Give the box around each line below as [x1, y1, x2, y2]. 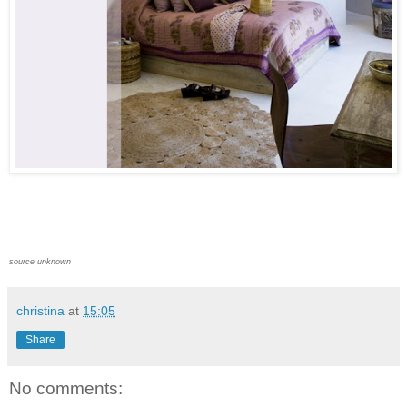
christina [16, 303, 65, 318]
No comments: [9, 378, 123, 398]
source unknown [9, 256, 71, 266]
